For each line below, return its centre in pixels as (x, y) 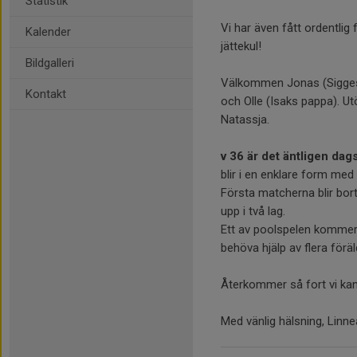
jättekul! (241, 46)
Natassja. (245, 120)
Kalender (48, 32)
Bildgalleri (50, 63)
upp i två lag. (255, 211)
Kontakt (46, 94)
